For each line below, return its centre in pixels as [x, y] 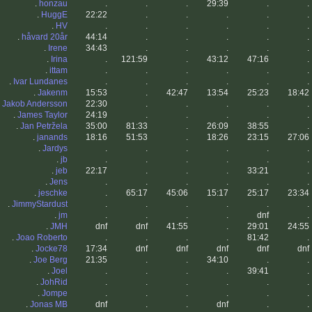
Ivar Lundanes [40, 82]
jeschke [53, 193]
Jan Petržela [44, 126]
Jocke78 [52, 249]
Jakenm [53, 93]
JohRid [54, 282]
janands [52, 138]
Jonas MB [49, 305]
